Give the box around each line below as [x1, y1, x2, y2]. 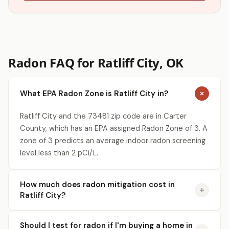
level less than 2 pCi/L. [20, 148, 98, 157]
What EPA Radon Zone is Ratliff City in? [20, 88, 168, 99]
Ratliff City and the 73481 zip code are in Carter [20, 111, 187, 121]
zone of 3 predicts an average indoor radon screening [20, 136, 205, 145]
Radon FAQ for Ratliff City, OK [8, 54, 184, 71]
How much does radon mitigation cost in [20, 179, 175, 190]
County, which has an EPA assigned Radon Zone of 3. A [20, 124, 208, 133]
